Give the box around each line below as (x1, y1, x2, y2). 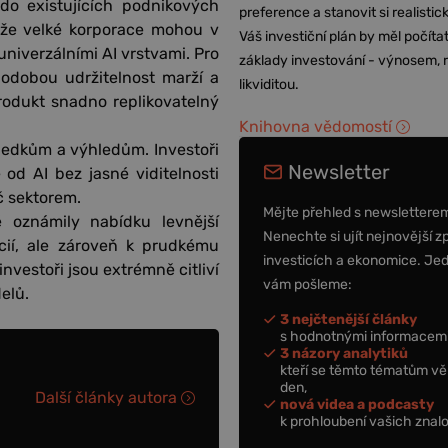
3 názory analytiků (280, 344, 409, 362)
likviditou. (239, 76, 300, 93)
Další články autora (35, 388, 178, 408)
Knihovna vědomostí (239, 117, 393, 136)
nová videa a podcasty (280, 395, 435, 413)
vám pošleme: (263, 275, 353, 293)
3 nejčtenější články (280, 310, 418, 328)
